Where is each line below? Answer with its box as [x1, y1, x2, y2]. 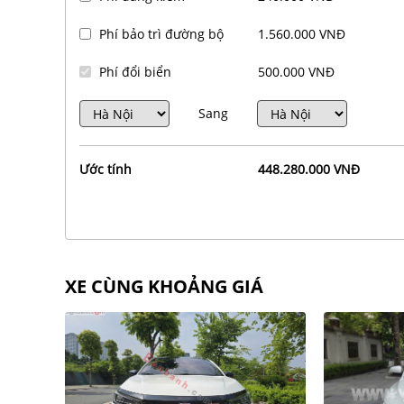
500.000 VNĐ [257, 63, 335, 81]
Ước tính [79, 161, 132, 179]
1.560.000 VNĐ [257, 25, 345, 43]
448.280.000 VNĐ [257, 161, 360, 179]
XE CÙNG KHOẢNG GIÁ [65, 274, 263, 299]
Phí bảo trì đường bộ [99, 25, 224, 43]
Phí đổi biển [99, 63, 171, 81]
